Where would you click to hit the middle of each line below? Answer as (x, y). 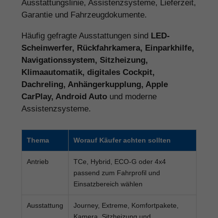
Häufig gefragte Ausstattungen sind (86, 36)
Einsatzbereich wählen (108, 184)
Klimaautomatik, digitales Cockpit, (88, 72)
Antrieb (38, 161)
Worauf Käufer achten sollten (122, 140)
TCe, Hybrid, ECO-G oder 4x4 (120, 161)
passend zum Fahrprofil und (117, 173)
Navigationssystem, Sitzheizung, (85, 60)
